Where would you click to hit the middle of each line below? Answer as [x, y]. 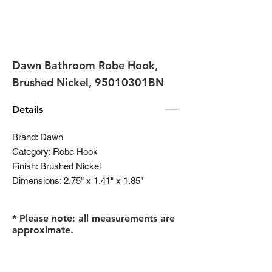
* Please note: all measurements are [93, 218]
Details [28, 110]
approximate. [43, 230]
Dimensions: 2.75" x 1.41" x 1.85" [78, 181]
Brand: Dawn [38, 137]
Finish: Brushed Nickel [56, 166]
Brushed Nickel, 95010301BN [88, 82]
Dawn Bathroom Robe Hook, [85, 65]
